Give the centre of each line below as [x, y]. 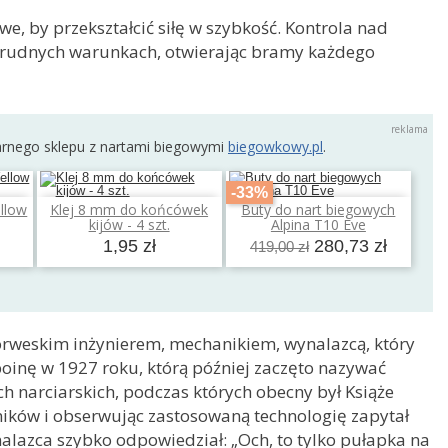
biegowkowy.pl [275, 146]
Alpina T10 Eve [318, 225]
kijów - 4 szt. [129, 225]
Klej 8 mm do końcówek [129, 210]
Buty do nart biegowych [318, 210]
